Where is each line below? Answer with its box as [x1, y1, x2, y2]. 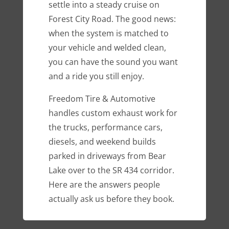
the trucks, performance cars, [48, 122, 163, 133]
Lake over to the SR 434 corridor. [48, 165, 174, 176]
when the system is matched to [48, 28, 169, 39]
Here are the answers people [48, 179, 160, 191]
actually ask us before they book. [48, 193, 174, 205]
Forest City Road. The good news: [48, 13, 176, 25]
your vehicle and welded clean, [48, 42, 166, 54]
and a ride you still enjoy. [48, 71, 144, 82]
